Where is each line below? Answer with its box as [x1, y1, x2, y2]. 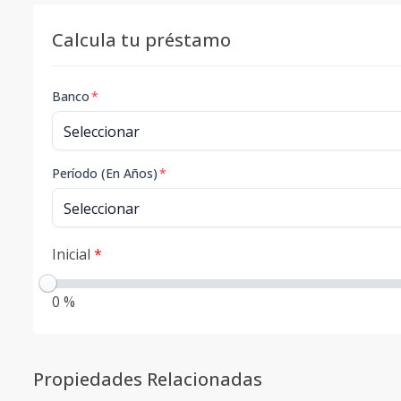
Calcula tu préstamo [52, 28, 231, 52]
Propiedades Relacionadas [33, 367, 262, 391]
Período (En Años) [52, 165, 158, 182]
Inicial [52, 244, 94, 264]
